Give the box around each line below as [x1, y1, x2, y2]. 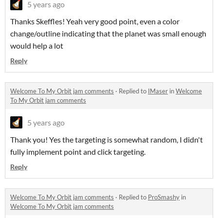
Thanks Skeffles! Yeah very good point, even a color [10, 16, 180, 26]
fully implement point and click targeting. [10, 146, 145, 156]
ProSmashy [148, 193, 180, 201]
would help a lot [10, 40, 63, 50]
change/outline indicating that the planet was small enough [10, 28, 206, 38]
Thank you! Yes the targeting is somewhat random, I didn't [10, 134, 203, 144]
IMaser [148, 87, 168, 95]
